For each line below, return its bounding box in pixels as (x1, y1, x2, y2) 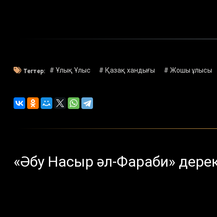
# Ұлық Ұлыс (49, 66, 91, 75)
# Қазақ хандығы (99, 66, 155, 75)
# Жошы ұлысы (163, 66, 212, 75)
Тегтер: (23, 67, 45, 75)
